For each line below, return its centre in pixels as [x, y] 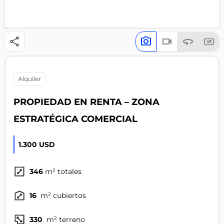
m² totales [63, 172]
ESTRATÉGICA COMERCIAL [75, 119]
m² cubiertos [62, 196]
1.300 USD [36, 145]
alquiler [31, 79]
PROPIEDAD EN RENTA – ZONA [86, 102]
